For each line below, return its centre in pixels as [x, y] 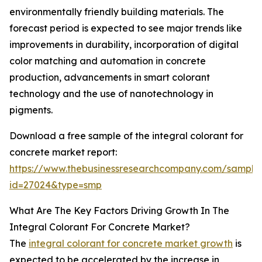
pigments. [31, 110]
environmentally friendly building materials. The [117, 12]
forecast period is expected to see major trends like [126, 28]
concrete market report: [63, 152]
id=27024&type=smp [56, 185]
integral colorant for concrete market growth [131, 244]
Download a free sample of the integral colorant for [126, 136]
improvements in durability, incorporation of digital [124, 45]
